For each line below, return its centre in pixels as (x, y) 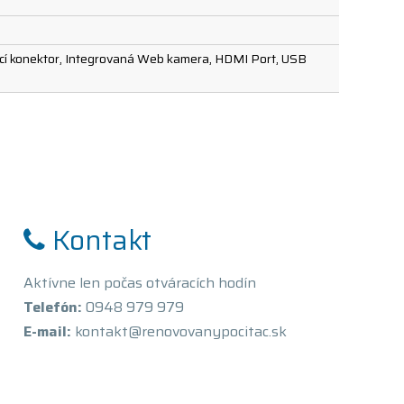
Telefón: (52, 307)
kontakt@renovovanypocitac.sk (179, 331)
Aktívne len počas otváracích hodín (139, 283)
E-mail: (47, 331)
